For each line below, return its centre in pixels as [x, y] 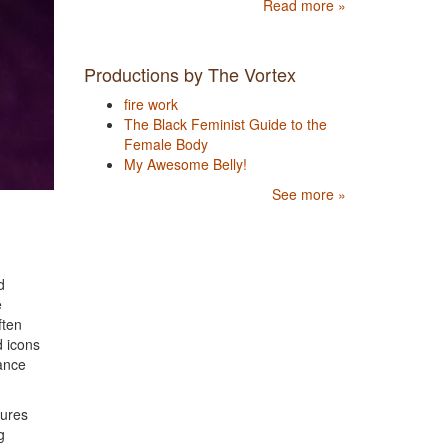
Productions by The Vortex [189, 73]
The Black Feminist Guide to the [225, 123]
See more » [309, 193]
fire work [150, 103]
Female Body [165, 143]
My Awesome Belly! [185, 163]
